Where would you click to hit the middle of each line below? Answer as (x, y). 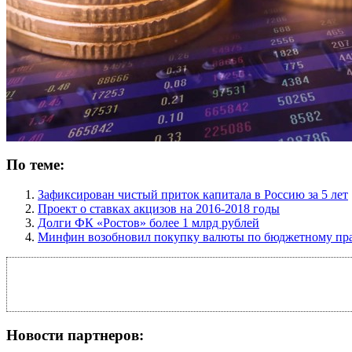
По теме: (35, 164)
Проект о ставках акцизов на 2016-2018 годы (159, 209)
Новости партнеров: (75, 335)
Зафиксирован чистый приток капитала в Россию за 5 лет (193, 195)
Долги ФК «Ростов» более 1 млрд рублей (148, 223)
